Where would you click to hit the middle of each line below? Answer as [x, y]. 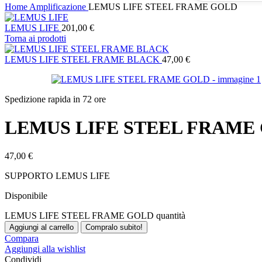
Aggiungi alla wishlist [45, 249]
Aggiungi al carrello [42, 227]
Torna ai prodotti [35, 38]
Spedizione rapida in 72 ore [55, 99]
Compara [22, 239]
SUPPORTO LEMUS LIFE [57, 176]
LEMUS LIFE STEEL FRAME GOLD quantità [95, 216]
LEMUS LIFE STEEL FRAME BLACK [83, 59]
